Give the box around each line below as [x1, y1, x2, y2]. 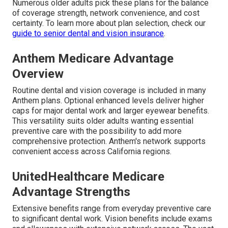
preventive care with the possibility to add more [12, 126, 182, 136]
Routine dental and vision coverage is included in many [12, 85, 206, 96]
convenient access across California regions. [12, 147, 172, 157]
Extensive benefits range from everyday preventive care [12, 204, 211, 214]
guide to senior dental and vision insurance [12, 28, 164, 39]
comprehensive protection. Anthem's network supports [12, 136, 206, 147]
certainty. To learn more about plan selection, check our [12, 18, 206, 28]
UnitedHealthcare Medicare [12, 169, 164, 184]
